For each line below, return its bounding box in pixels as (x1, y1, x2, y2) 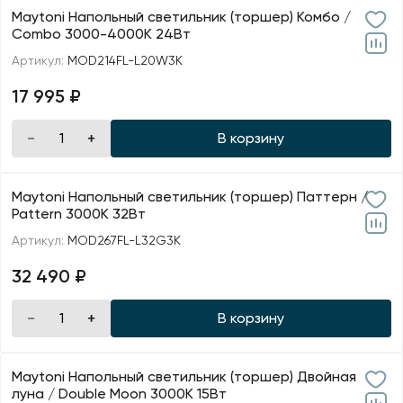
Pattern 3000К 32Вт (12, 205, 146, 223)
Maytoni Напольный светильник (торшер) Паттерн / (12, 188, 368, 206)
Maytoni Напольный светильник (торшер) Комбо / (12, 8, 351, 26)
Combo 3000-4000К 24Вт (12, 25, 191, 43)
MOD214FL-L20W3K (67, 53, 183, 68)
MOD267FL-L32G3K (67, 233, 181, 248)
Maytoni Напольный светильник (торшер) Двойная (12, 368, 356, 386)
